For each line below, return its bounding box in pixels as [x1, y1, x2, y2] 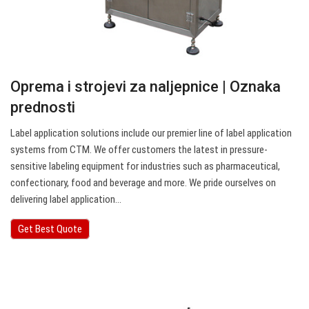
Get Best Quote [18, 223, 82, 236]
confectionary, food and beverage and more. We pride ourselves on [10, 177, 276, 190]
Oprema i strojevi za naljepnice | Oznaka [10, 78, 281, 96]
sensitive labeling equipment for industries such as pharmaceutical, [10, 160, 280, 173]
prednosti [10, 99, 75, 117]
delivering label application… [10, 193, 121, 206]
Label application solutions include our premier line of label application [10, 127, 292, 140]
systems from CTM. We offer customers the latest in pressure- [10, 143, 268, 157]
